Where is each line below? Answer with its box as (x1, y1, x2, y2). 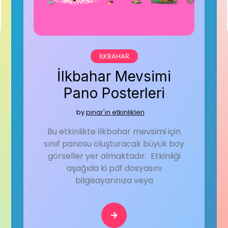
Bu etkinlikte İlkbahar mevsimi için (47, 126, 181, 137)
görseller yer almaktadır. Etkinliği (47, 150, 181, 162)
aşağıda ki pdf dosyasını (66, 162, 162, 174)
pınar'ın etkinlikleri (85, 107, 145, 117)
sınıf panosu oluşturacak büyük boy (44, 138, 184, 150)
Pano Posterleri (63, 84, 165, 102)
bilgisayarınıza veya (75, 175, 153, 186)
